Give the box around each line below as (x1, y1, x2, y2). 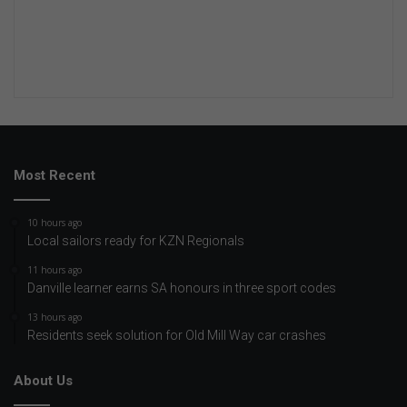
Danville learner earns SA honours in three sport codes (27, 280, 336, 295)
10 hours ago (27, 215, 82, 229)
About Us (14, 372, 73, 389)
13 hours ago (27, 310, 82, 323)
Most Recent (14, 166, 95, 184)
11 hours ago (27, 263, 82, 276)
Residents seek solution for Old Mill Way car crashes (27, 327, 326, 342)
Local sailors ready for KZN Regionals (27, 233, 244, 248)
